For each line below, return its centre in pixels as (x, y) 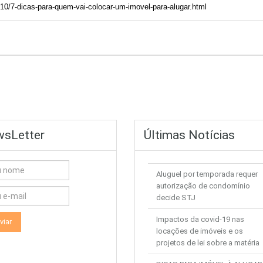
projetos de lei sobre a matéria (208, 243)
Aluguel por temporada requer (207, 174)
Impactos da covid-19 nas (200, 220)
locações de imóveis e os (200, 231)
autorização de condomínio (203, 186)
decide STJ (176, 198)
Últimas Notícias (189, 135)
